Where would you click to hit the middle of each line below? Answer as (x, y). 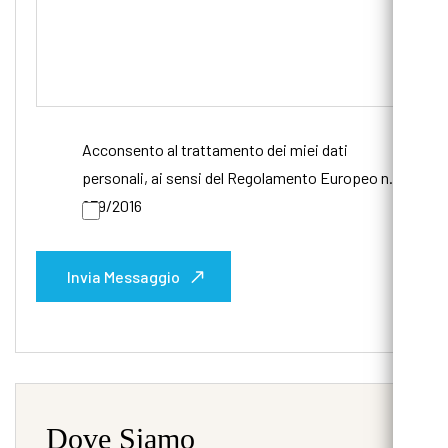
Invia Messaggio (123, 277)
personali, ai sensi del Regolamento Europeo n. (237, 178)
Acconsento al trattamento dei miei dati (215, 150)
